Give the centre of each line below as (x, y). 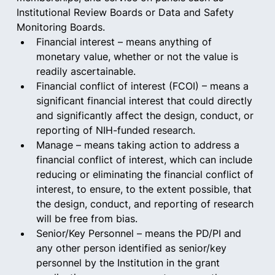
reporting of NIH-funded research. (118, 130)
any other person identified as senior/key (133, 248)
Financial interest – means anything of (125, 42)
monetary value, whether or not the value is (138, 56)
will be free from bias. (90, 219)
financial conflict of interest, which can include (145, 160)
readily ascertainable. (89, 71)
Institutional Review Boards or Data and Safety (126, 12)
